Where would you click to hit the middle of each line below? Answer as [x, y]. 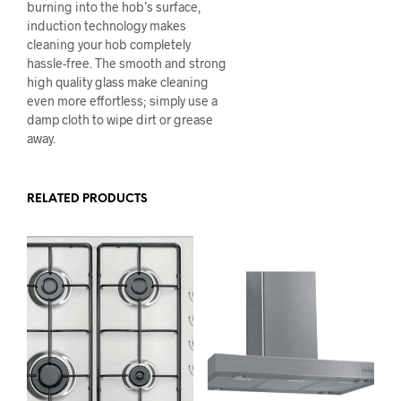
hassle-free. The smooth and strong [127, 63]
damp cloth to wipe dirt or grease [120, 119]
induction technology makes [107, 25]
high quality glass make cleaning [118, 81]
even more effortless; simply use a [122, 100]
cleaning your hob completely [109, 44]
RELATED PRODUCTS [87, 199]
